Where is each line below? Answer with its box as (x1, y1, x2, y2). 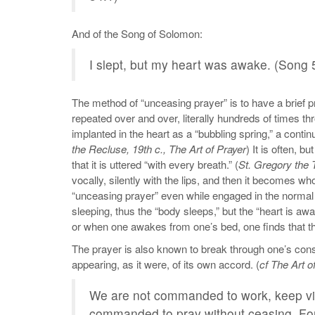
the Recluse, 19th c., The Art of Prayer (72, 141, 246, 157)
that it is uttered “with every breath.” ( (72, 157, 238, 172)
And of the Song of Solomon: (72, 26, 202, 41)
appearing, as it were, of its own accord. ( (72, 257, 259, 272)
